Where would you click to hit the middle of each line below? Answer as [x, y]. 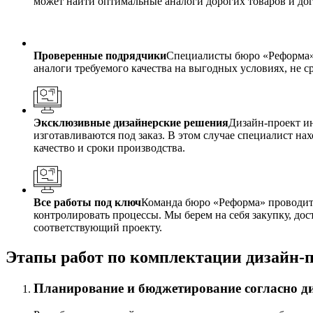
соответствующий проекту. [98, 227]
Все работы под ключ [87, 202]
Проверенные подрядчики [100, 55]
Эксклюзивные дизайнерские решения [131, 122]
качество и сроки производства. [109, 147]
